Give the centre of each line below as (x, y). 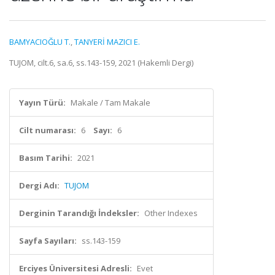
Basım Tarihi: (46, 158)
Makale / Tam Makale (110, 103)
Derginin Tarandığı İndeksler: (79, 213)
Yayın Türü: (42, 103)
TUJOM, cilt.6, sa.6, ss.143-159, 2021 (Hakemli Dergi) (101, 63)
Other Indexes (171, 213)
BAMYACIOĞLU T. (40, 42)
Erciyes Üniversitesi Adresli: (76, 268)
